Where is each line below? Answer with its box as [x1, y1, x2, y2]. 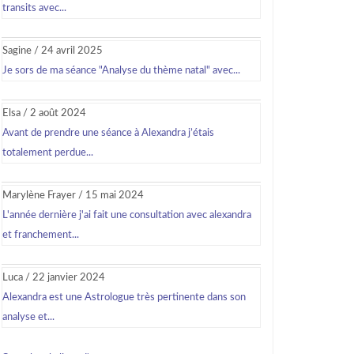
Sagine [2, 46, 32, 56]
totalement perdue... [2, 148, 93, 158]
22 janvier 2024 [32, 273, 105, 283]
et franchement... [2, 230, 79, 240]
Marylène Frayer [2, 190, 76, 201]
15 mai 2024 [85, 190, 144, 201]
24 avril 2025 [41, 46, 103, 56]
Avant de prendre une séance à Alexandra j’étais [2, 128, 214, 138]
